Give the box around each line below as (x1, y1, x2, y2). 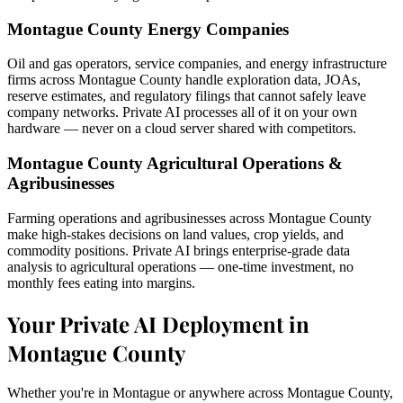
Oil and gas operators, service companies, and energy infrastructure (7, 56, 387, 72)
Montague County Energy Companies (7, 19, 289, 39)
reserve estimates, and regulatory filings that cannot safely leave (7, 88, 366, 104)
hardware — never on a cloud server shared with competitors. (7, 121, 356, 137)
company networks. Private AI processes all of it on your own (7, 104, 357, 121)
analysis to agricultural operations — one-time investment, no (7, 258, 354, 274)
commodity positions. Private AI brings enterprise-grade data (7, 242, 350, 258)
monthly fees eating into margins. (7, 274, 195, 291)
